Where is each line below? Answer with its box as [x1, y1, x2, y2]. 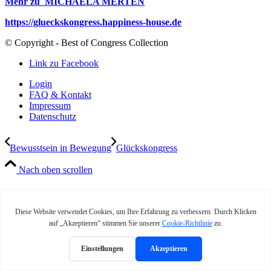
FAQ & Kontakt [29, 90, 91, 100]
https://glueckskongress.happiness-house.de [5, 17, 181, 27]
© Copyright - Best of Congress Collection [5, 38, 168, 48]
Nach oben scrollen [19, 165, 93, 175]
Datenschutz [29, 111, 76, 122]
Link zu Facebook [29, 58, 99, 68]
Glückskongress [116, 143, 177, 153]
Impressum [29, 100, 71, 111]
